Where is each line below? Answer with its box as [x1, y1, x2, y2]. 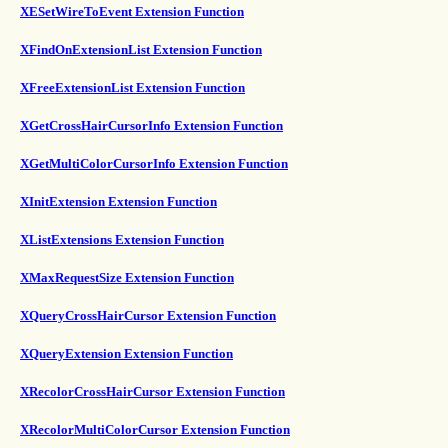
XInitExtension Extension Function [20, 194, 217, 209]
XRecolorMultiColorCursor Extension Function [20, 422, 290, 437]
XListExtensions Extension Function [20, 232, 224, 247]
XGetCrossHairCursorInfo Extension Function [20, 118, 283, 133]
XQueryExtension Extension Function [20, 346, 233, 361]
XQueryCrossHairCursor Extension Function [20, 308, 276, 323]
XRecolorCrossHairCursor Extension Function [20, 384, 285, 399]
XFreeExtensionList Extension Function [20, 80, 245, 95]
